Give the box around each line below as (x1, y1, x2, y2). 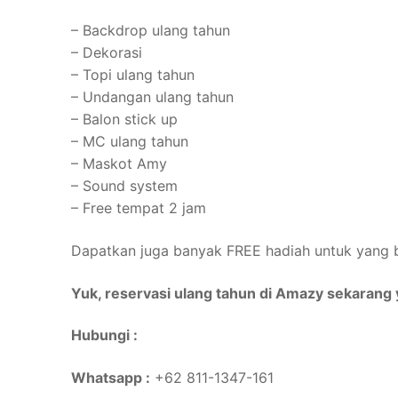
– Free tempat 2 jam (71, 199, 206, 218)
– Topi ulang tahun (71, 66, 195, 84)
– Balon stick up (71, 110, 178, 129)
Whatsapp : (71, 368, 150, 386)
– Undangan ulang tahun (71, 88, 234, 107)
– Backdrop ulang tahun (71, 21, 230, 40)
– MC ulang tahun (71, 132, 188, 151)
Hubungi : (71, 326, 138, 345)
